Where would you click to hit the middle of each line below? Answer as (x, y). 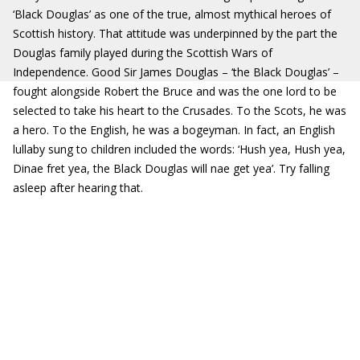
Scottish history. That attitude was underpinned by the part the (175, 33)
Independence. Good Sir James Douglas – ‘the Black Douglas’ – (176, 72)
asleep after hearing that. (78, 188)
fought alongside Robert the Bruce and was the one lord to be (175, 91)
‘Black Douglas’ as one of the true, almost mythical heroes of (172, 14)
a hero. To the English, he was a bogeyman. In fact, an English (174, 130)
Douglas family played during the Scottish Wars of (143, 53)
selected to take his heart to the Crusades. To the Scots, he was (180, 110)
